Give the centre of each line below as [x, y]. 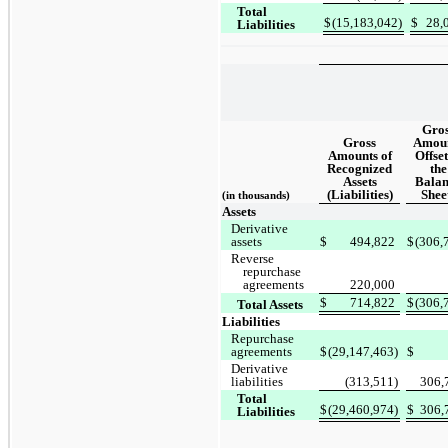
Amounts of [359, 156]
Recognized [359, 169]
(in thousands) [256, 196]
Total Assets [270, 305]
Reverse [253, 259]
